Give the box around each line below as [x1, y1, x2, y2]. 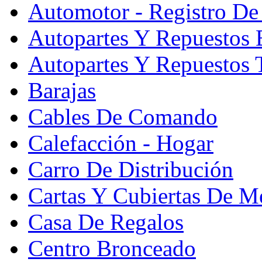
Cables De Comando [28, 104, 218, 129]
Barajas [28, 77, 96, 103]
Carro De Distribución [28, 156, 233, 182]
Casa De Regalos [28, 209, 184, 235]
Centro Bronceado [28, 235, 196, 261]
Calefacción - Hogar [28, 130, 213, 156]
